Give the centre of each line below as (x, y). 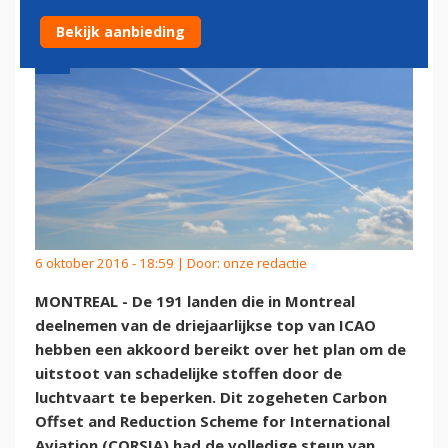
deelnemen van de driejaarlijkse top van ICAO (205, 325)
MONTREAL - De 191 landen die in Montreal (195, 301)
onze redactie (265, 262)
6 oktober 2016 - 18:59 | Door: (129, 262)
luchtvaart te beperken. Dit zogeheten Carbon (211, 397)
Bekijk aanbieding (120, 31)
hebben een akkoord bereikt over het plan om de (220, 349)
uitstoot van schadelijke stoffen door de (188, 373)
